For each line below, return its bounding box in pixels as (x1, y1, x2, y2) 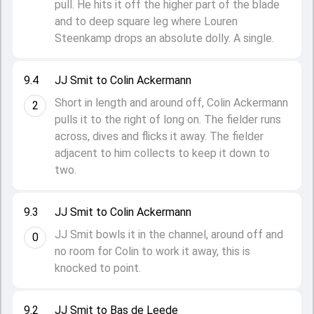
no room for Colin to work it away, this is (55, 245, 250, 258)
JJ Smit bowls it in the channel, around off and (55, 228, 283, 241)
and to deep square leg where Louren (55, 15, 238, 28)
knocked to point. (55, 261, 141, 275)
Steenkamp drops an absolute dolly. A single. (55, 32, 274, 45)
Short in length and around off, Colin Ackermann (55, 96, 288, 109)
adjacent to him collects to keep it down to (55, 146, 270, 160)
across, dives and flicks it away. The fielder (55, 130, 264, 143)
